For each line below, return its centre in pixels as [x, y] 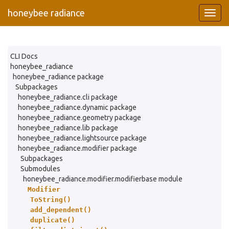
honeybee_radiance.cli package [68, 97]
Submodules [40, 169]
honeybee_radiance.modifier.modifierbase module [103, 179]
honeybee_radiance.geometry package [79, 118]
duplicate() [53, 220]
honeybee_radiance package [58, 77]
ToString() [51, 200]
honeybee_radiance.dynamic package [77, 107]
